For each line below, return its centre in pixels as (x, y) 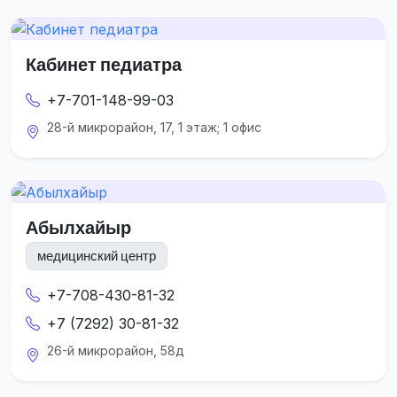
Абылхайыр (78, 227)
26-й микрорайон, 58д (116, 350)
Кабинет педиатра (104, 65)
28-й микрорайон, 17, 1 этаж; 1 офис (154, 128)
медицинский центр (97, 256)
